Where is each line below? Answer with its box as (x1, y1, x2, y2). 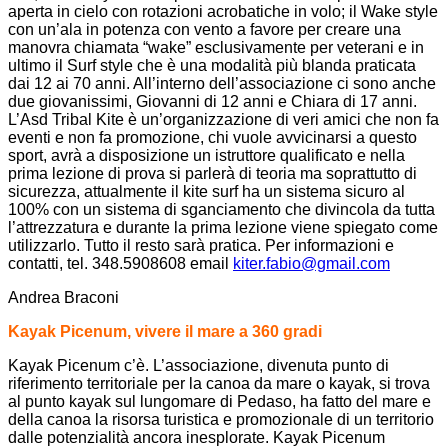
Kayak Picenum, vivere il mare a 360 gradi (8, 322, 322, 340)
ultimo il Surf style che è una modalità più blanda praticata (8, 56, 416, 74)
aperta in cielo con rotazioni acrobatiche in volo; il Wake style (8, 2, 438, 20)
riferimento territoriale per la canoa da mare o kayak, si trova (8, 374, 430, 392)
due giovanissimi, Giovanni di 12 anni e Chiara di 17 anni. (8, 92, 417, 110)
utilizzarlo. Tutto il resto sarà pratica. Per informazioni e (8, 236, 394, 254)
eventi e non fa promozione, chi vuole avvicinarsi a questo (8, 128, 417, 146)
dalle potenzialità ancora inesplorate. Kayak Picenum (8, 428, 385, 446)
